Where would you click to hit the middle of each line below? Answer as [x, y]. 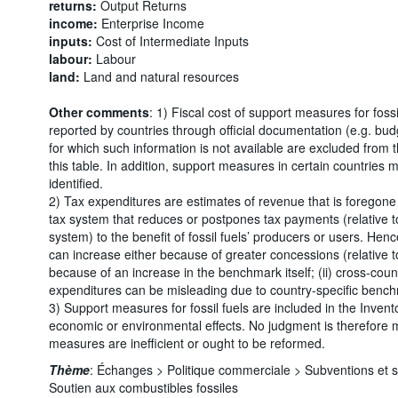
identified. [76, 183]
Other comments [99, 111]
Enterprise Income [151, 23]
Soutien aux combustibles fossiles [143, 387]
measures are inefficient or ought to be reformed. [187, 342]
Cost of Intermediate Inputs [170, 40]
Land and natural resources [159, 76]
